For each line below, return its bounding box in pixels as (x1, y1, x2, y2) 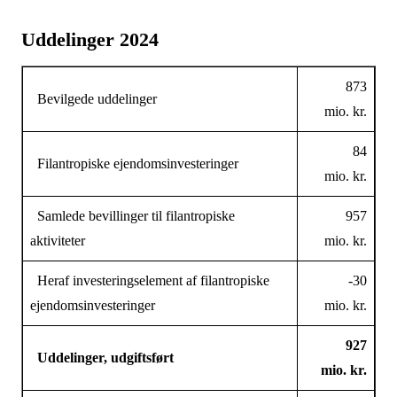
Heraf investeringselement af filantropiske (29, 273, 269, 288)
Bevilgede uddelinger (29, 91, 157, 106)
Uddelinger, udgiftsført (29, 350, 174, 365)
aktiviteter (29, 233, 85, 248)
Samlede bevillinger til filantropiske (29, 208, 235, 223)
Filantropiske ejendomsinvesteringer (29, 156, 238, 171)
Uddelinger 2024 (20, 28, 159, 51)
